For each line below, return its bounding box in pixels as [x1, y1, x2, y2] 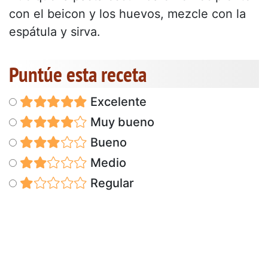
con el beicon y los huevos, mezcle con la [9, 6, 246, 21]
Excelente [87, 94, 147, 109]
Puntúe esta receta [9, 60, 147, 88]
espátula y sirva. [9, 24, 100, 39]
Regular [87, 175, 134, 190]
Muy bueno [87, 114, 154, 129]
